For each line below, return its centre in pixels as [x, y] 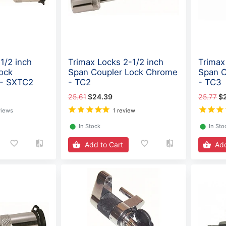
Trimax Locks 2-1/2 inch [116, 62]
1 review [124, 110]
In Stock [89, 126]
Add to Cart [104, 145]
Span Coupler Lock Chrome [123, 72]
